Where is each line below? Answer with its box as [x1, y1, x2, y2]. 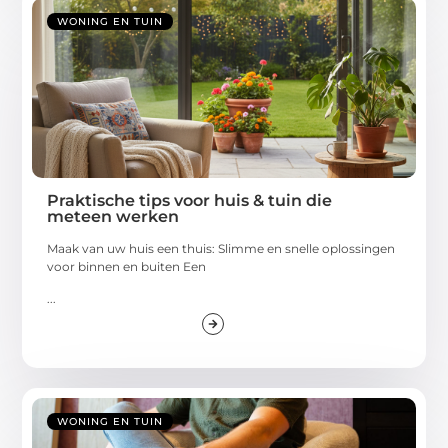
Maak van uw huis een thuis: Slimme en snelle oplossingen [47, 240, 396, 256]
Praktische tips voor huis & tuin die [47, 190, 333, 210]
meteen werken [47, 206, 180, 226]
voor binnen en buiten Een [47, 258, 207, 274]
